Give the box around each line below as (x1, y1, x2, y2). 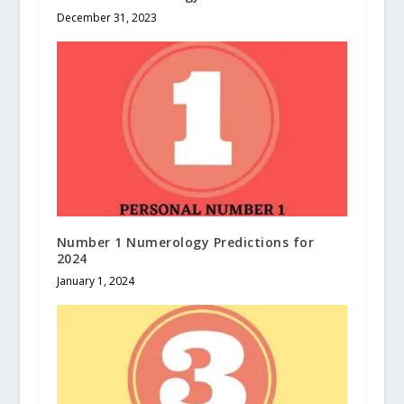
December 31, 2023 (56, 9, 157, 25)
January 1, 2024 (56, 272, 134, 289)
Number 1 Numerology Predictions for (56, 233, 315, 251)
